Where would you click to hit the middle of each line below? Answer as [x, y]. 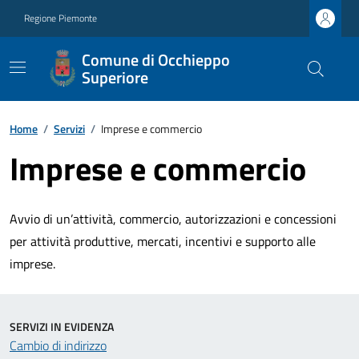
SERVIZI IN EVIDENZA [62, 327]
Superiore [115, 77]
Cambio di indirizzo [58, 345]
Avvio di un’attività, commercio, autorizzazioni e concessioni [173, 219]
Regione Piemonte [61, 18]
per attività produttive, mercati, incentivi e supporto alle [163, 241]
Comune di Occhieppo [156, 60]
